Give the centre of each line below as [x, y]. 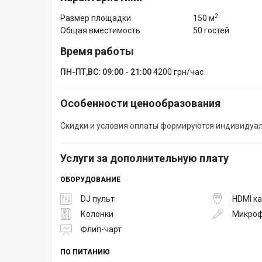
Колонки [97, 214]
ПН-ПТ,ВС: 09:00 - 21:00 [106, 72]
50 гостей [211, 31]
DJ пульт [98, 199]
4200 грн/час [178, 72]
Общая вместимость [100, 31]
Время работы [97, 51]
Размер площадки [96, 18]
